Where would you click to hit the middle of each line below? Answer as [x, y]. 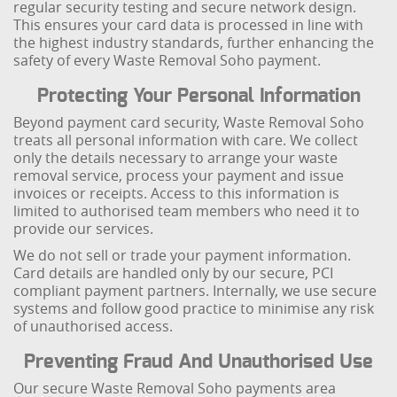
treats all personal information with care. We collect [186, 140]
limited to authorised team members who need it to [187, 211]
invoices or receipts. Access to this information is [177, 193]
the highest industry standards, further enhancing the [194, 43]
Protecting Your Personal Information [198, 96]
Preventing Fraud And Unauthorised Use [198, 362]
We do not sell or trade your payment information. [183, 255]
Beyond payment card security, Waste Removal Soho [189, 122]
